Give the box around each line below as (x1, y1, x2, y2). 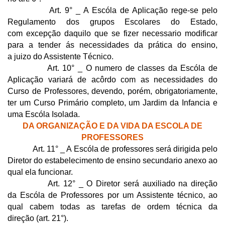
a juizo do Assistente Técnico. (8, 52, 114, 61)
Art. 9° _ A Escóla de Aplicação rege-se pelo (8, 6, 217, 15)
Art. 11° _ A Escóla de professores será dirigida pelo (8, 144, 217, 153)
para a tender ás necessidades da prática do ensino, (8, 40, 217, 49)
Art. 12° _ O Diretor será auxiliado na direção (8, 179, 217, 188)
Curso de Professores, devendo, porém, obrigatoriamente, (8, 86, 217, 95)
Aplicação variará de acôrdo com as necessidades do (8, 75, 217, 84)
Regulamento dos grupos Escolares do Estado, (8, 17, 217, 26)
